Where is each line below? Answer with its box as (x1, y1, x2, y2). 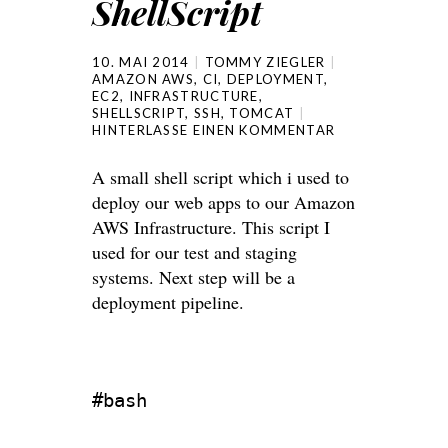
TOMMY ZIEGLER (204, 54, 326, 70)
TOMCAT (229, 105, 295, 121)
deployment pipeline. (92, 290, 244, 314)
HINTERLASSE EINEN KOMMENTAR (92, 122, 336, 138)
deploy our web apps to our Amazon (92, 190, 355, 214)
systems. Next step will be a (92, 265, 295, 289)
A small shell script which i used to (92, 165, 349, 189)
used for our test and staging (92, 240, 297, 264)
